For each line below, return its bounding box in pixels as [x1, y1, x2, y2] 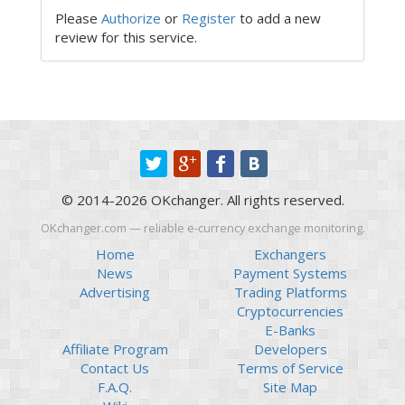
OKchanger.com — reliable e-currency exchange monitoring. [40, 219, 365, 236]
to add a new [236, 9, 321, 28]
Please [55, 9, 101, 28]
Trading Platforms [233, 283, 347, 302]
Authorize [101, 9, 161, 28]
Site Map [263, 378, 317, 397]
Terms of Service [237, 359, 344, 378]
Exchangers [254, 245, 326, 264]
